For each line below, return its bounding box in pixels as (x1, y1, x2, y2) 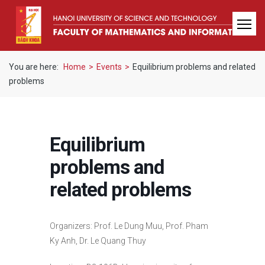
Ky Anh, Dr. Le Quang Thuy (50, 236, 146, 246)
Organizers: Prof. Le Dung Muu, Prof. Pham (50, 221, 208, 231)
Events (96, 62, 122, 72)
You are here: (9, 62, 59, 72)
